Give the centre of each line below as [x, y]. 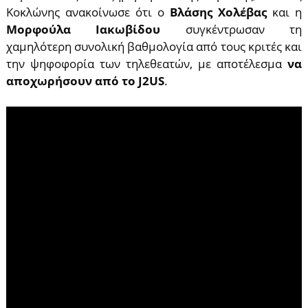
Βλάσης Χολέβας [219, 12]
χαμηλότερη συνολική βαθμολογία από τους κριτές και [154, 46]
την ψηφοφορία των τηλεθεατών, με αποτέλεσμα [147, 64]
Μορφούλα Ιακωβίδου [96, 29]
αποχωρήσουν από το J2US [85, 81]
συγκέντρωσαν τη [244, 29]
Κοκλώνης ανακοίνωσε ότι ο [88, 12]
